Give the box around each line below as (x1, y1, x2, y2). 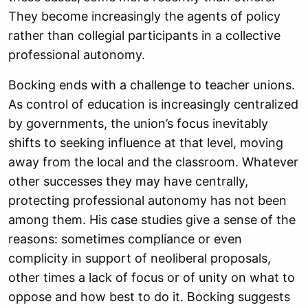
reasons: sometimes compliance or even (8, 232, 242, 246)
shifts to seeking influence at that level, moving (8, 135, 283, 150)
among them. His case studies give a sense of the (8, 212, 296, 227)
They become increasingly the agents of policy (8, 9, 280, 23)
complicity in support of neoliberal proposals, (8, 251, 271, 265)
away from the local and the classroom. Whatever (8, 155, 298, 169)
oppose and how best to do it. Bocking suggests (8, 289, 290, 304)
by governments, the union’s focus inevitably (8, 116, 268, 131)
